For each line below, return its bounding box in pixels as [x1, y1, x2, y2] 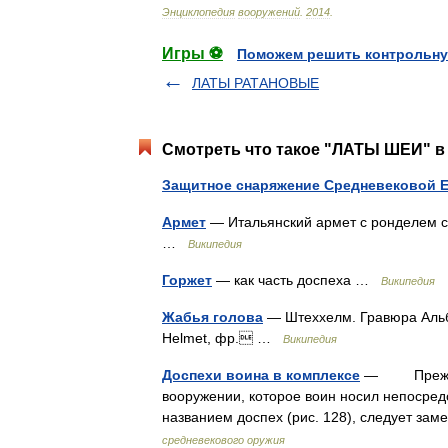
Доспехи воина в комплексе [162, 367, 360, 383]
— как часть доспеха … [212, 272, 381, 288]
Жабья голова [162, 309, 263, 325]
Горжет [162, 272, 212, 288]
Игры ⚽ [162, 45, 223, 62]
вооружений [238, 6, 300, 18]
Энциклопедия [162, 6, 235, 18]
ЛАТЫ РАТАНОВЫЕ [192, 75, 319, 91]
